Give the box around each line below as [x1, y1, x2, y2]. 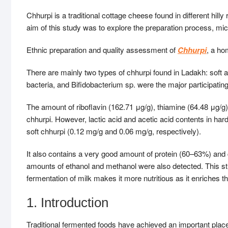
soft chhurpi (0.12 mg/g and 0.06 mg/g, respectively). [26, 126, 201, 136]
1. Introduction [26, 195, 108, 210]
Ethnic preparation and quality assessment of [26, 44, 178, 55]
